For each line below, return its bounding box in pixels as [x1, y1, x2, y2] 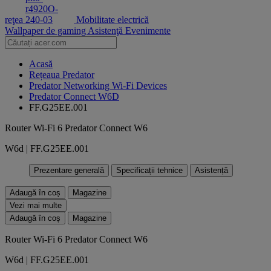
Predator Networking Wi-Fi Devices [29, 80, 167, 91]
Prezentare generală [34, 166, 104, 175]
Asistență [195, 166, 228, 175]
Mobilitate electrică [76, 15, 149, 25]
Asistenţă [88, 25, 125, 36]
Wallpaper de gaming [5, 25, 88, 36]
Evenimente [125, 25, 171, 36]
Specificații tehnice [116, 166, 183, 175]
